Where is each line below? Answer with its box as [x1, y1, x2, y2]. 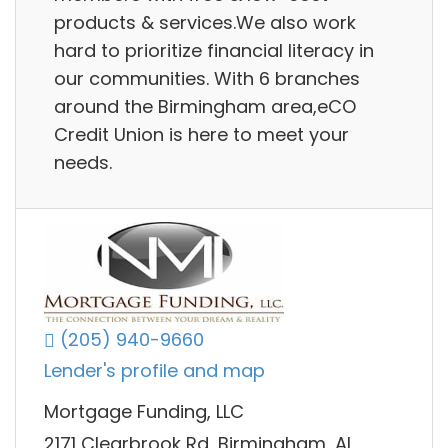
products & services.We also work [54, 9, 356, 35]
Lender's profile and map [44, 358, 265, 384]
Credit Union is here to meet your [54, 121, 349, 147]
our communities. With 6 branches [54, 65, 360, 91]
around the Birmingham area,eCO [54, 93, 356, 119]
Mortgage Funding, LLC [44, 399, 244, 425]
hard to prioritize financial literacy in [54, 37, 374, 63]
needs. [54, 149, 112, 175]
